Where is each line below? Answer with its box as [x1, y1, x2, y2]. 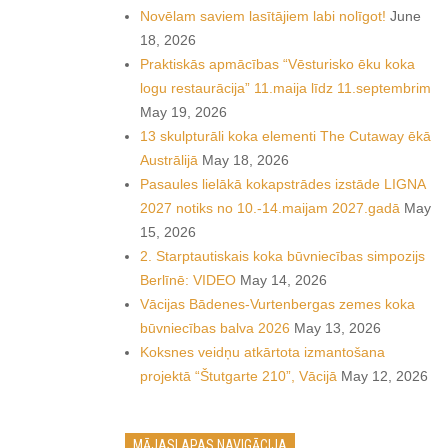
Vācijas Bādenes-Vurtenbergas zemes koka [140, 296, 415, 312]
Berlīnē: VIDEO [140, 272, 236, 288]
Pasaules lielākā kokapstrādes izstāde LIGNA [140, 176, 425, 192]
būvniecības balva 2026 [140, 320, 290, 336]
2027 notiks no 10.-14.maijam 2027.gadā [140, 200, 400, 216]
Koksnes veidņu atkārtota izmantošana [140, 344, 385, 360]
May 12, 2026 [341, 368, 428, 384]
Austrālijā [140, 152, 198, 168]
